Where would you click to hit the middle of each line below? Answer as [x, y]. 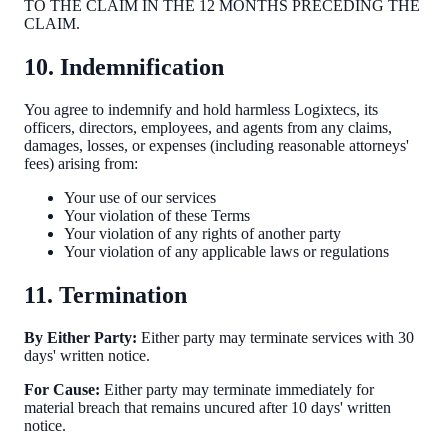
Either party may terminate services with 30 [275, 338]
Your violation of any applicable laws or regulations [226, 252]
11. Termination [105, 295]
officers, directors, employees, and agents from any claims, [208, 128]
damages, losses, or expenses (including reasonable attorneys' [216, 146]
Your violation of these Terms [157, 216]
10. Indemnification [124, 67]
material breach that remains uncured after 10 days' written [207, 408]
